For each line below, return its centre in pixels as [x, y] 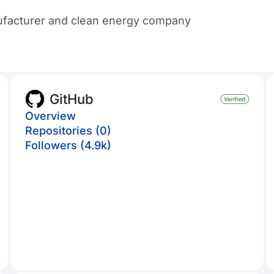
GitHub [72, 99]
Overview [51, 116]
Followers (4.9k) [68, 145]
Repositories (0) [68, 131]
